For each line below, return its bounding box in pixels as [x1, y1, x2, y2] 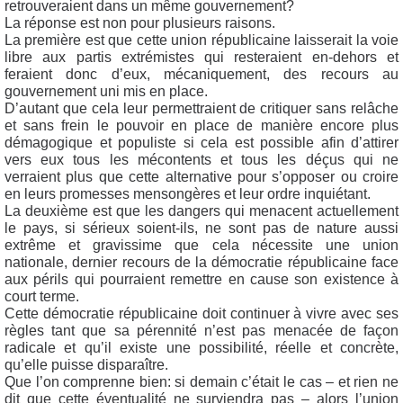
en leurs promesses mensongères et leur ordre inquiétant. [4, 185, 371, 201]
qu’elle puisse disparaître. [4, 356, 168, 372]
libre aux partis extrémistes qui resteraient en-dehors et [4, 49, 399, 65]
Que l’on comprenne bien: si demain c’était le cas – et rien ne [4, 373, 399, 390]
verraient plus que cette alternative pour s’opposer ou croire [4, 168, 399, 184]
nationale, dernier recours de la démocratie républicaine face [4, 254, 399, 270]
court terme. [4, 288, 79, 304]
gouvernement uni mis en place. [4, 83, 208, 99]
